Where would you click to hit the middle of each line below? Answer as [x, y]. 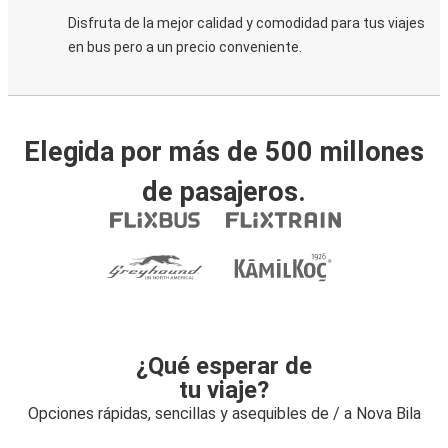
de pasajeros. [224, 192]
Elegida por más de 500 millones [224, 152]
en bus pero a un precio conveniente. [185, 47]
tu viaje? [224, 390]
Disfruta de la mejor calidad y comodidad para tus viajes [246, 23]
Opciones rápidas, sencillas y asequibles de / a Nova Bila [224, 413]
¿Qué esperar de [224, 366]
